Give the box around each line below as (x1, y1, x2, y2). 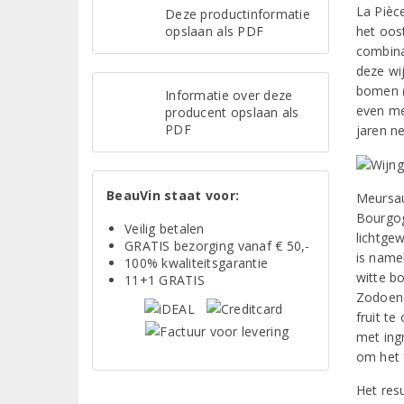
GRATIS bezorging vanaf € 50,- (124, 236, 310, 254)
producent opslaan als (165, 103, 299, 121)
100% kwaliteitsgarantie (124, 253, 269, 271)
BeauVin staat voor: (106, 186, 240, 204)
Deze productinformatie (165, 5, 310, 23)
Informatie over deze (165, 86, 293, 104)
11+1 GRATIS (124, 271, 205, 289)
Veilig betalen (124, 219, 205, 237)
